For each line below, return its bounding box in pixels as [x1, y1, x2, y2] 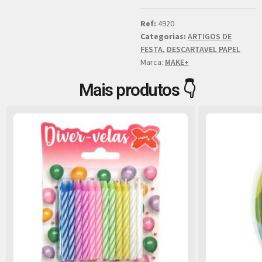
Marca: [140, 57, 165, 68]
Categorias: [140, 31, 186, 42]
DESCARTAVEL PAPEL [166, 44, 240, 55]
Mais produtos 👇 [78, 80, 195, 101]
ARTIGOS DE [187, 31, 232, 42]
